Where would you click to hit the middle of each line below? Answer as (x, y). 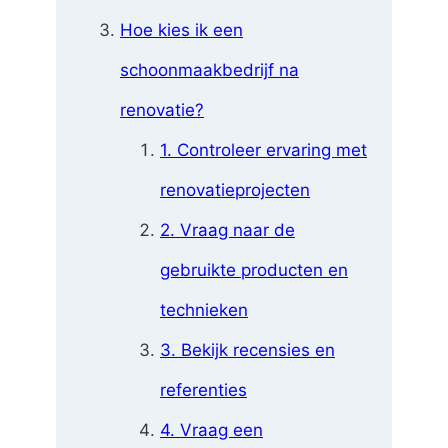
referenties (203, 389)
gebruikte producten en (254, 269)
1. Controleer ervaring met (263, 149)
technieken (204, 309)
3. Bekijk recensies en (247, 349)
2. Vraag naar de (227, 229)
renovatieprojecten (235, 189)
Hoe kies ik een (181, 29)
